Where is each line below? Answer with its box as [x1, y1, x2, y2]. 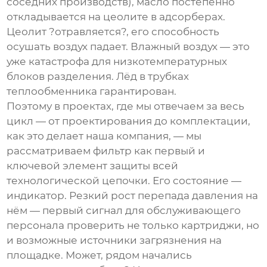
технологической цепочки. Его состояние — [7, 175, 242, 187]
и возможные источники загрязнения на [7, 234, 222, 247]
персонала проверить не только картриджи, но [7, 219, 260, 232]
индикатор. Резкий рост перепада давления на [7, 190, 259, 202]
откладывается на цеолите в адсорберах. [7, 11, 226, 23]
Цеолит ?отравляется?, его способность [7, 26, 220, 38]
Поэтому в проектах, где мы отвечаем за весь [7, 100, 245, 113]
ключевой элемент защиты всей [7, 160, 179, 172]
